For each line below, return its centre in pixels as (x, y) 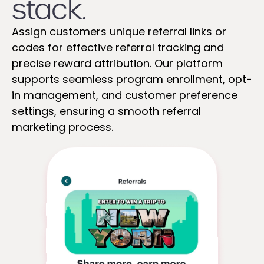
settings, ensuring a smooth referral (106, 111)
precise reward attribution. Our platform (117, 63)
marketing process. (62, 127)
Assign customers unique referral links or (119, 31)
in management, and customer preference (125, 95)
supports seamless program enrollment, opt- (132, 79)
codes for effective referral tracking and (118, 47)
